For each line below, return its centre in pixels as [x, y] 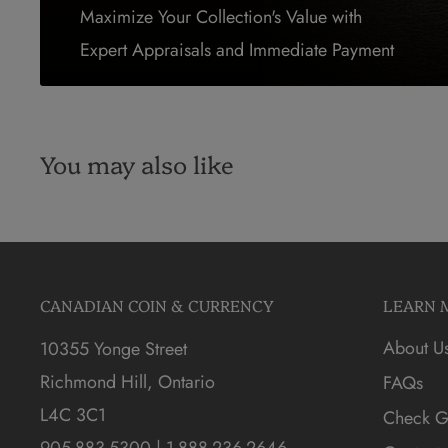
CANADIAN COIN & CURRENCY [157, 305]
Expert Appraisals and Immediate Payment [237, 49]
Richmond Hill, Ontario [127, 381]
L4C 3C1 [73, 414]
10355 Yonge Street [113, 348]
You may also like [137, 164]
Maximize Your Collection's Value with [221, 16]
